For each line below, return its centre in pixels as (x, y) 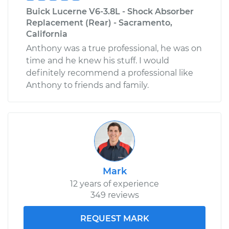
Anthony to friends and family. (87, 85)
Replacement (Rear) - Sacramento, (99, 22)
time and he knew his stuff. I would (98, 60)
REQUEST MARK (114, 218)
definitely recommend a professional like (110, 73)
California (47, 34)
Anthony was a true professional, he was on (114, 48)
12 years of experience (114, 184)
